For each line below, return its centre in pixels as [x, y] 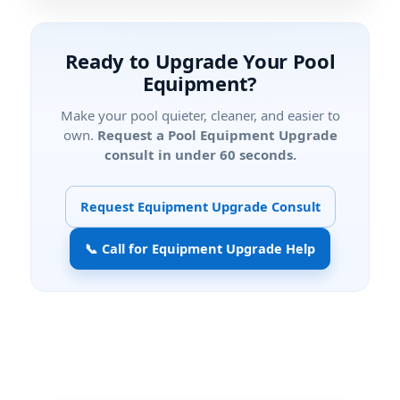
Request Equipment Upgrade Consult [200, 207]
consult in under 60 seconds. [200, 155]
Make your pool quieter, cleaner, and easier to [200, 116]
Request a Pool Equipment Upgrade [217, 135]
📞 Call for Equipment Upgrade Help [200, 249]
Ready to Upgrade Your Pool [200, 61]
